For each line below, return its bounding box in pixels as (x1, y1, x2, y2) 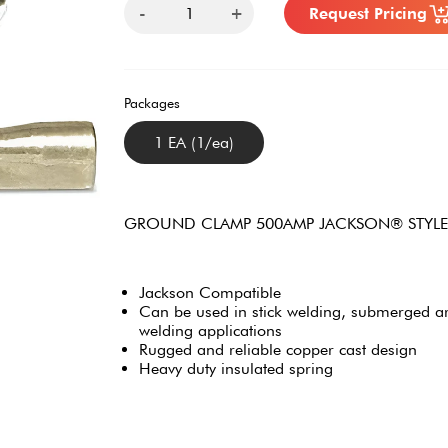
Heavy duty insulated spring (139, 359, 333, 378)
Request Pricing (309, 3, 427, 23)
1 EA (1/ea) (154, 133, 234, 152)
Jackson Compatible (139, 283, 281, 302)
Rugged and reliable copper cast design (139, 340, 417, 359)
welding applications (139, 321, 282, 340)
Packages (124, 95, 180, 111)
